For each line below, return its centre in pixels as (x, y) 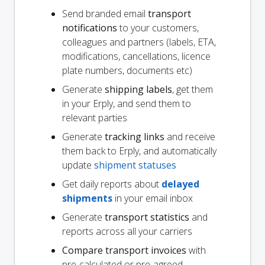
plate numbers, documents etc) (127, 70)
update (78, 165)
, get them (193, 89)
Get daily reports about (112, 184)
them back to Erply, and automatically (139, 151)
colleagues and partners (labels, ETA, (139, 42)
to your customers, (158, 28)
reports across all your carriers (127, 231)
